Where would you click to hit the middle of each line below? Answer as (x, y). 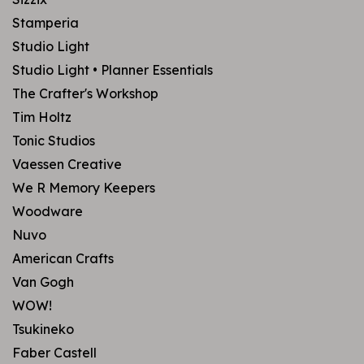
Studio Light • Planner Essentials (113, 70)
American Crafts (63, 258)
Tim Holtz (42, 117)
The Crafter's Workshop (85, 93)
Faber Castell (54, 353)
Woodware (48, 211)
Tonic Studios (54, 141)
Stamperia (45, 23)
